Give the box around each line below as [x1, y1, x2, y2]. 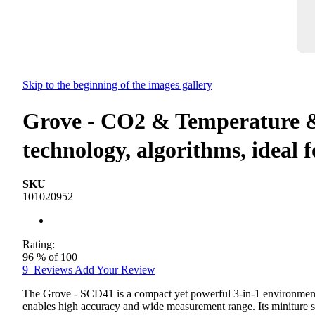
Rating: [22, 238, 55, 251]
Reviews [34, 264, 75, 276]
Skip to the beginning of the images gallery [22, 78, 212, 91]
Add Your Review [75, 264, 155, 276]
